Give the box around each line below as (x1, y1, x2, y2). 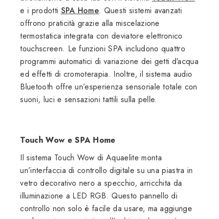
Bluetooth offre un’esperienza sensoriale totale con (20, 81, 197, 92)
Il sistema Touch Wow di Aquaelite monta (20, 152, 162, 163)
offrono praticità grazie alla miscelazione (20, 17, 160, 29)
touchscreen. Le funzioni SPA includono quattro (20, 43, 186, 54)
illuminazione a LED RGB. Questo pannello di (20, 190, 178, 201)
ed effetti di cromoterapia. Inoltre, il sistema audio (20, 68, 193, 80)
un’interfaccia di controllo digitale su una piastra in (20, 164, 193, 176)
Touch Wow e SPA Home (20, 134, 116, 146)
